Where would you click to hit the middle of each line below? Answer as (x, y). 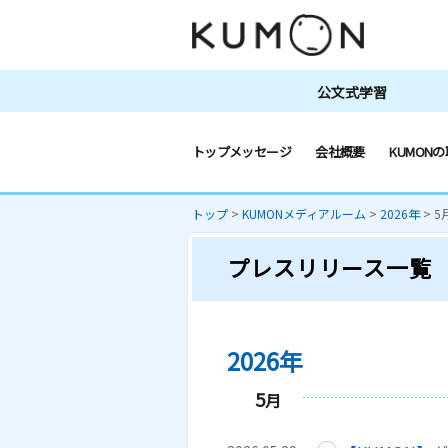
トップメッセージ (241, 151)
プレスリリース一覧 (329, 267)
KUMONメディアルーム (304, 213)
